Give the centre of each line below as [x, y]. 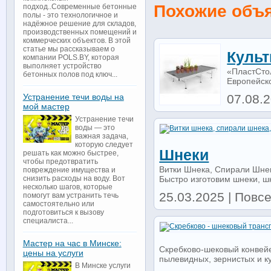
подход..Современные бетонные [80, 7]
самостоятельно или [58, 204]
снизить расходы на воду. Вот [74, 179]
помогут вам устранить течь [70, 196]
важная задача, [101, 136]
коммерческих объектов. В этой [77, 41]
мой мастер [46, 107]
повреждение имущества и [69, 170]
